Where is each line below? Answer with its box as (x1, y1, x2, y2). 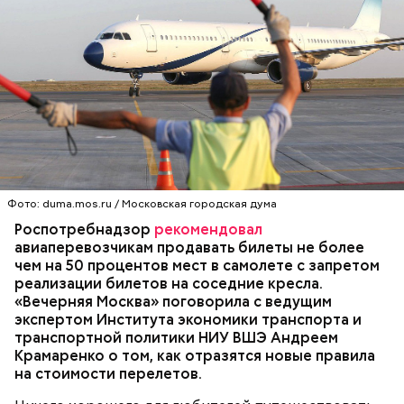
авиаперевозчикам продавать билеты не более (14, 237, 364, 257)
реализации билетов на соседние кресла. (14, 273, 323, 293)
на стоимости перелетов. (14, 363, 202, 383)
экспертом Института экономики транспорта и (14, 309, 362, 329)
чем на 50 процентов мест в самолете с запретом (14, 255, 380, 275)
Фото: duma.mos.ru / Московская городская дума (7, 196, 277, 211)
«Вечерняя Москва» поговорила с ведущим (14, 291, 332, 311)
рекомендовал (154, 219, 262, 239)
